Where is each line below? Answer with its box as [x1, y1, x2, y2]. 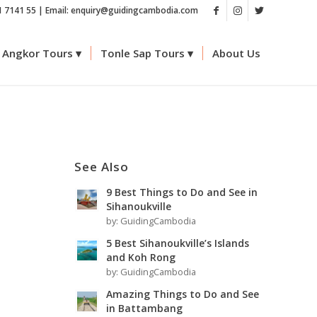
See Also [74, 158, 129, 175]
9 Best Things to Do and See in [106, 185, 258, 199]
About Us [212, 46, 260, 60]
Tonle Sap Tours [100, 46, 185, 60]
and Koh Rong [106, 250, 176, 264]
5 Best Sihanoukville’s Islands [106, 236, 250, 250]
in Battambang [106, 301, 183, 315]
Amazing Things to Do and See [106, 287, 260, 301]
